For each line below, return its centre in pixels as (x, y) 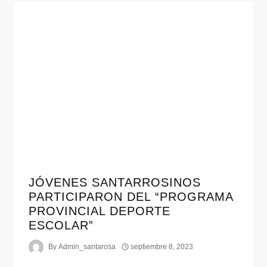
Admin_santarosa (87, 247)
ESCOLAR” (61, 225)
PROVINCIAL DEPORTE (100, 211)
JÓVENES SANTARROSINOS (115, 182)
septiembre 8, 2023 (162, 247)
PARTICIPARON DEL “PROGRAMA (131, 196)
